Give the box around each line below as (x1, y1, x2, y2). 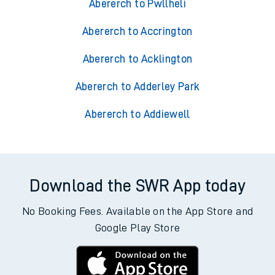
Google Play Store (95, 222, 180, 234)
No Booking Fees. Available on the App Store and (21, 206, 254, 217)
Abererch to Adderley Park (75, 81, 200, 93)
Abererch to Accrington (82, 26, 193, 37)
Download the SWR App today (29, 177, 246, 195)
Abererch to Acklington (82, 53, 193, 65)
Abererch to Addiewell (85, 109, 190, 120)
